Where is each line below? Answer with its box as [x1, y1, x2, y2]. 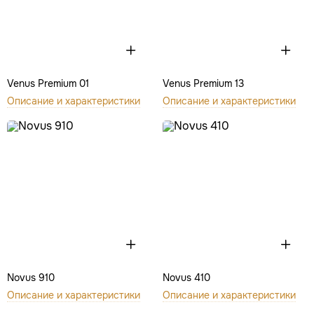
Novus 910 [7, 271, 55, 284]
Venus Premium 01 [7, 77, 89, 90]
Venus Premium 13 [162, 77, 244, 90]
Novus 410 [162, 271, 210, 284]
